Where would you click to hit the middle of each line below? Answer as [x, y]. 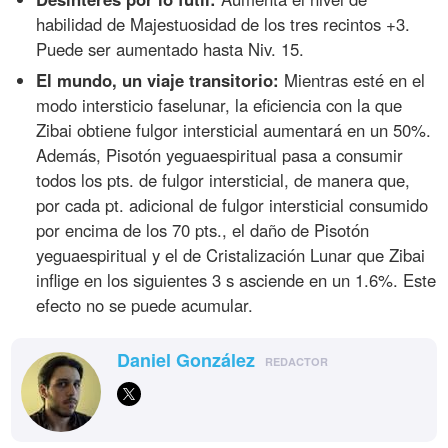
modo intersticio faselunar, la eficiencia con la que [219, 104]
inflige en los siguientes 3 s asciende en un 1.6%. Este [236, 279]
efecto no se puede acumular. [145, 304]
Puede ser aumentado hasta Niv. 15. [170, 48]
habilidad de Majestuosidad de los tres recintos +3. [223, 23]
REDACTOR [297, 361]
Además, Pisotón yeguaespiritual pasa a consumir [220, 154]
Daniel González [186, 359]
